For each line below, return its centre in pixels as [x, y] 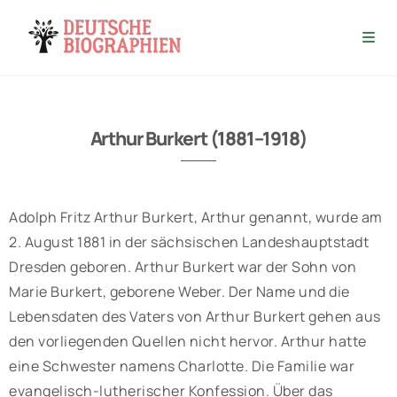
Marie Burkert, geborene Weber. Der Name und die [179, 292]
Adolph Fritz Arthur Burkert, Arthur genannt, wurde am [196, 217]
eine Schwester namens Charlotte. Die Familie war [182, 366]
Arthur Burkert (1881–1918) [198, 138]
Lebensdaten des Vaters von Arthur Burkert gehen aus [195, 316]
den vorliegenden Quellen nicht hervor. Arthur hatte [188, 341]
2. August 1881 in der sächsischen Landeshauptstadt [189, 242]
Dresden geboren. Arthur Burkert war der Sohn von [183, 267]
